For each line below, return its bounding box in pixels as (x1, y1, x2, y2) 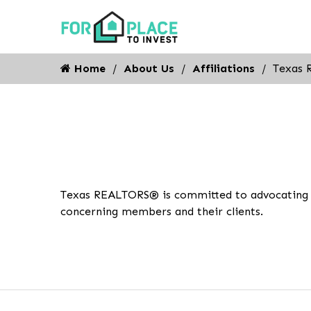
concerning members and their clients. (60, 205, 263, 218)
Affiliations (192, 62, 255, 75)
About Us (124, 62, 174, 75)
